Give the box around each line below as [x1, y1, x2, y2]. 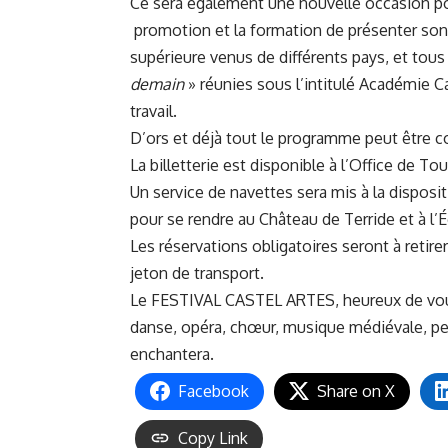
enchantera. [130, 343, 214, 364]
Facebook [178, 380, 249, 401]
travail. [130, 100, 177, 121]
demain [130, 73, 184, 94]
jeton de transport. [130, 262, 264, 283]
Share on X [317, 380, 395, 401]
